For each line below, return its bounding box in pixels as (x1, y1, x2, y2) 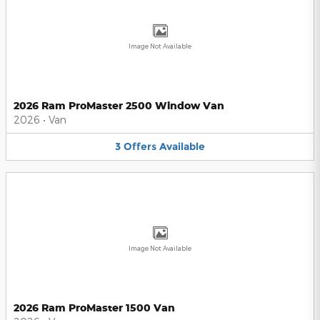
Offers (124, 140, 156, 154)
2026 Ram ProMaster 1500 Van (14, 301, 175, 314)
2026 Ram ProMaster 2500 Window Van (14, 99, 224, 112)
